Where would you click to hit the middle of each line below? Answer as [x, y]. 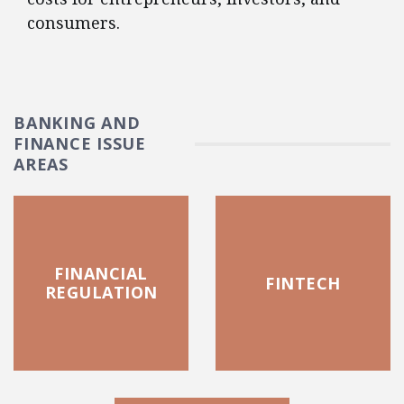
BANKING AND [77, 123]
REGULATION [101, 292]
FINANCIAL [101, 273]
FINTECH [303, 283]
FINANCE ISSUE [80, 143]
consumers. [73, 23]
